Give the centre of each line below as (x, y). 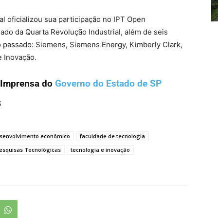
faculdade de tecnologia (112, 136)
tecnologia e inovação (100, 150)
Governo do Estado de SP (109, 84)
